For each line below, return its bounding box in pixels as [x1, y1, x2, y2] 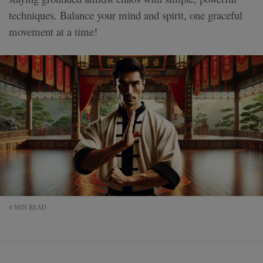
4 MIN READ [9, 204, 46, 211]
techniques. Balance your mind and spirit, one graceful [9, 7, 242, 22]
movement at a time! [9, 23, 97, 39]
